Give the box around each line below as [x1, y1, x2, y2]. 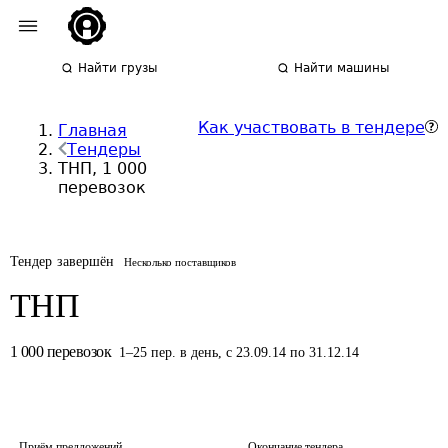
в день [180, 345, 219, 360]
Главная [58, 121, 127, 140]
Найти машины [294, 61, 390, 75]
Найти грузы [78, 61, 158, 75]
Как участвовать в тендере [198, 118, 425, 137]
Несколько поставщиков [124, 256, 237, 268]
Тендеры [67, 140, 141, 159]
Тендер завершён [10, 254, 115, 269]
